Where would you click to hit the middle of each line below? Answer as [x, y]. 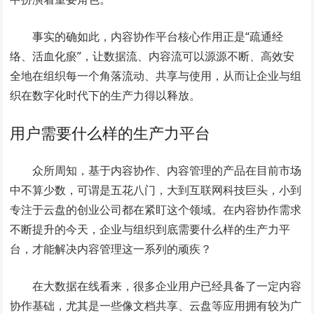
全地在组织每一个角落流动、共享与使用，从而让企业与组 [156, 76]
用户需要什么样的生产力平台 [110, 132]
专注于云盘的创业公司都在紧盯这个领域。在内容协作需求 [156, 210]
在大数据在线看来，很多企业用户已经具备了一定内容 [167, 286]
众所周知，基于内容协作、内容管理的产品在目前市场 [167, 170]
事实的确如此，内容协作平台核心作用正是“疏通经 [158, 36]
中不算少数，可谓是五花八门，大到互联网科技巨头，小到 [156, 190]
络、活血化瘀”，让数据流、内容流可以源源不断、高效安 [152, 56]
